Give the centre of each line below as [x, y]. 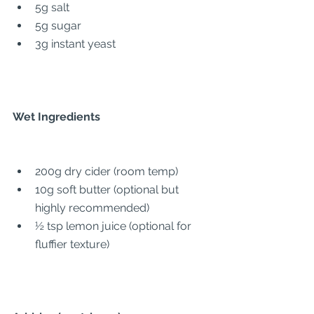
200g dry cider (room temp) [107, 171]
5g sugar [58, 26]
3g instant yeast [75, 44]
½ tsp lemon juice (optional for [115, 226]
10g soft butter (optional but [108, 190]
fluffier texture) [72, 244]
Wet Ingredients [56, 117]
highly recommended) [92, 208]
